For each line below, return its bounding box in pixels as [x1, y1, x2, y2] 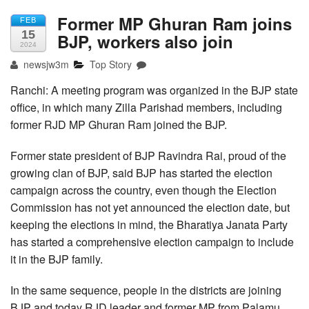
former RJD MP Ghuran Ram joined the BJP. [10, 117, 227, 133]
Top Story [90, 57, 132, 72]
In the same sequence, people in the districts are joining [10, 282, 281, 299]
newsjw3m [21, 57, 70, 72]
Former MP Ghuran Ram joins [57, 12, 292, 36]
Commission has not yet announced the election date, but [10, 199, 290, 216]
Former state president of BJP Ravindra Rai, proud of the [10, 148, 286, 164]
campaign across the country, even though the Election [10, 182, 277, 199]
